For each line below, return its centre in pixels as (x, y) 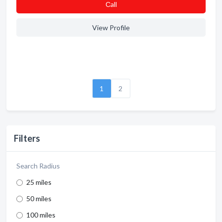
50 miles (39, 198)
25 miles (39, 182)
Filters (27, 138)
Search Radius (38, 166)
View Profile (111, 28)
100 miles (41, 215)
